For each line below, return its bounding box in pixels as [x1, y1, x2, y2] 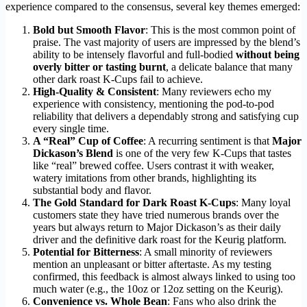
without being [236, 49, 299, 61]
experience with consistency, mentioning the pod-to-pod [33, 98, 274, 110]
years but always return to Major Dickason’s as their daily [33, 221, 281, 234]
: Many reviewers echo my [156, 86, 271, 98]
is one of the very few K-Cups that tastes [113, 147, 291, 160]
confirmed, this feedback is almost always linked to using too [33, 271, 295, 283]
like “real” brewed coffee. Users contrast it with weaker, [33, 160, 274, 172]
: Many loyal [236, 197, 291, 209]
